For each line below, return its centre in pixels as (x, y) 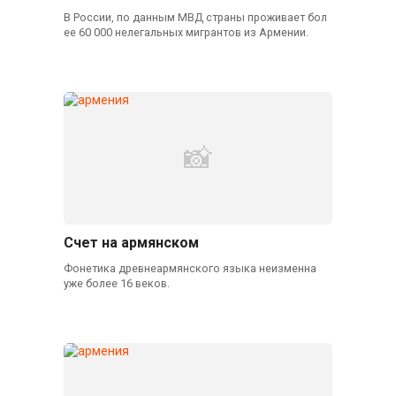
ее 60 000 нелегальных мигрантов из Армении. (186, 33)
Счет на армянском (131, 243)
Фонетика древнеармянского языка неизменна (190, 269)
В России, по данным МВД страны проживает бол (195, 18)
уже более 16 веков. (116, 284)
